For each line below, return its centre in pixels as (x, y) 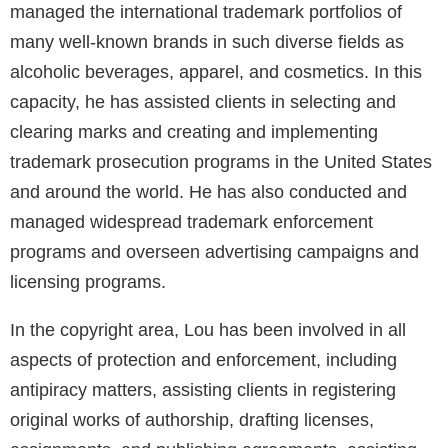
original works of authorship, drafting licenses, (192, 420)
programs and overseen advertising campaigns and (214, 252)
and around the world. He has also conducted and (208, 192)
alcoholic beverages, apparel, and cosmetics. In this (216, 72)
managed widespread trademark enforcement (191, 222)
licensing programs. (88, 282)
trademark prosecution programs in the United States (221, 162)
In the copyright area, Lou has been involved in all (208, 330)
